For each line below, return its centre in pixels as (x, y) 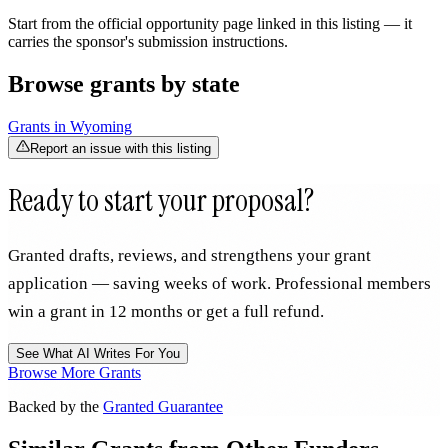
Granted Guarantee (163, 406)
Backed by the (55, 406)
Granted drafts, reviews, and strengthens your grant (189, 255)
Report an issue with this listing (120, 149)
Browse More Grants (74, 372)
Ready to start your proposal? (161, 201)
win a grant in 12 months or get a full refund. (166, 311)
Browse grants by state (124, 84)
